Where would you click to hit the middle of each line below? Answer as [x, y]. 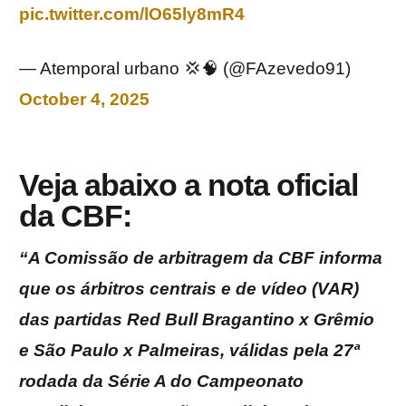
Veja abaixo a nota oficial [188, 185]
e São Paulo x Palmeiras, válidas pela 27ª [189, 351]
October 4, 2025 [84, 100]
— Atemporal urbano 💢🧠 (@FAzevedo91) [185, 69]
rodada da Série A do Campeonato [161, 382]
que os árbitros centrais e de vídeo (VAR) [189, 289]
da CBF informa [315, 258]
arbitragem [203, 258]
